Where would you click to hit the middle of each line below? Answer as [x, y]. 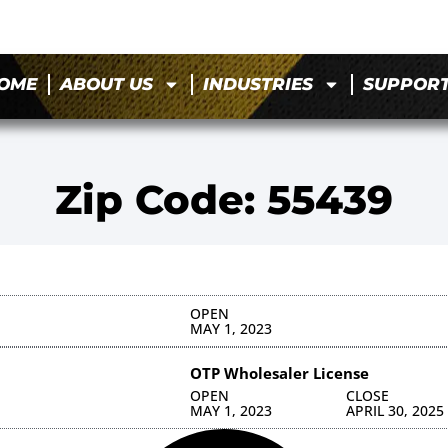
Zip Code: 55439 [224, 199]
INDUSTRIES [258, 84]
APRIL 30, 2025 [395, 410]
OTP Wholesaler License [279, 372]
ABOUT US [107, 84]
